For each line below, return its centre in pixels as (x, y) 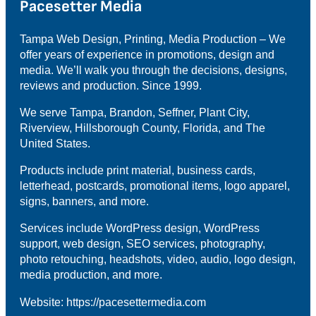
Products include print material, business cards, (138, 170)
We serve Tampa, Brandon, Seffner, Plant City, (135, 113)
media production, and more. (91, 275)
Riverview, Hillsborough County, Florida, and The (143, 128)
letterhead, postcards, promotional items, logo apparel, (155, 186)
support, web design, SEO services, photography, (143, 244)
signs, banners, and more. (85, 201)
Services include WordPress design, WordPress (140, 228)
